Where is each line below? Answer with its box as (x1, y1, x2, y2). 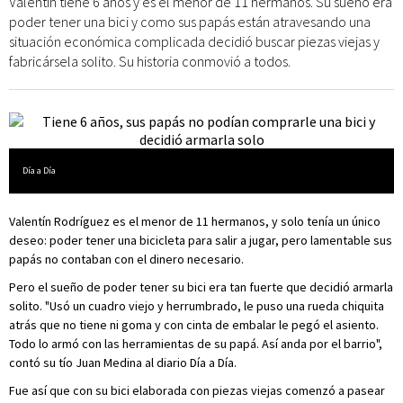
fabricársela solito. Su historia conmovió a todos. (9, 52, 291, 70)
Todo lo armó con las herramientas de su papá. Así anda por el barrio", (9, 336, 382, 352)
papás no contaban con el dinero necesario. (9, 251, 244, 267)
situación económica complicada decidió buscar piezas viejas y (9, 32, 380, 50)
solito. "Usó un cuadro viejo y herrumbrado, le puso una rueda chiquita (9, 298, 384, 314)
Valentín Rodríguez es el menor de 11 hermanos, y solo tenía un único (9, 213, 381, 229)
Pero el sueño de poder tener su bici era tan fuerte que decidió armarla (9, 279, 393, 295)
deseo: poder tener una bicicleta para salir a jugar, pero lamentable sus (9, 232, 392, 248)
